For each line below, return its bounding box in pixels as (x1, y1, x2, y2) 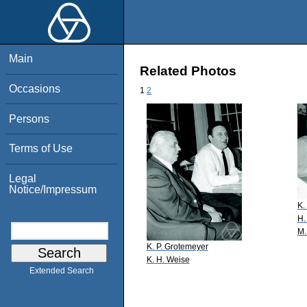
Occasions (9, 82, 61, 95)
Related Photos (140, 64, 236, 79)
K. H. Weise (146, 254, 190, 265)
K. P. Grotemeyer (146, 241, 208, 251)
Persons (9, 112, 50, 125)
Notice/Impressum (9, 183, 97, 195)
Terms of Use (9, 143, 73, 155)
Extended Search (29, 266, 94, 276)
